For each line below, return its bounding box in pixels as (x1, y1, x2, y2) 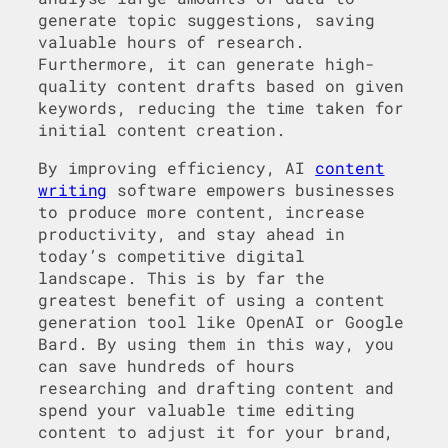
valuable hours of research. (38, 31, 306, 53)
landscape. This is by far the (38, 267, 326, 289)
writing (38, 179, 108, 201)
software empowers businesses (107, 179, 395, 201)
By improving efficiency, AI (38, 157, 316, 179)
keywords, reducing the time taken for (38, 97, 405, 119)
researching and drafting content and (38, 377, 395, 399)
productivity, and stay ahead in (38, 223, 345, 245)
